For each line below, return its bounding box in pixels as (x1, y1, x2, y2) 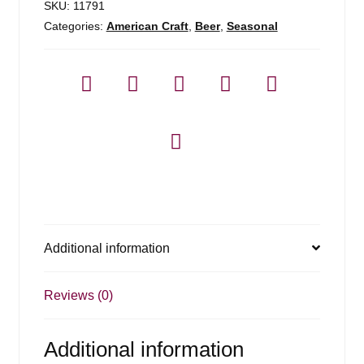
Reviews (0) (43, 288, 113, 302)
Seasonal (226, 19, 278, 32)
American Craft (106, 19, 188, 32)
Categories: (43, 19, 106, 32)
